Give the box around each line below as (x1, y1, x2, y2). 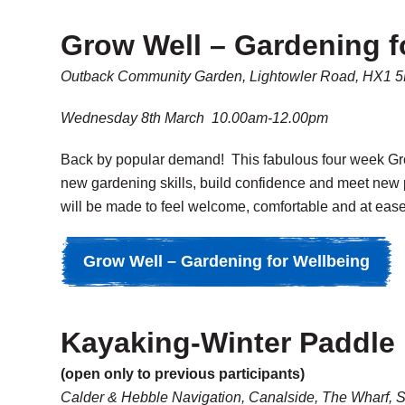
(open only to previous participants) (61, 366, 308, 381)
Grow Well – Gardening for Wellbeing (83, 252, 370, 270)
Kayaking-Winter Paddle (61, 326, 395, 359)
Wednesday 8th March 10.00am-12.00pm (61, 110, 328, 126)
